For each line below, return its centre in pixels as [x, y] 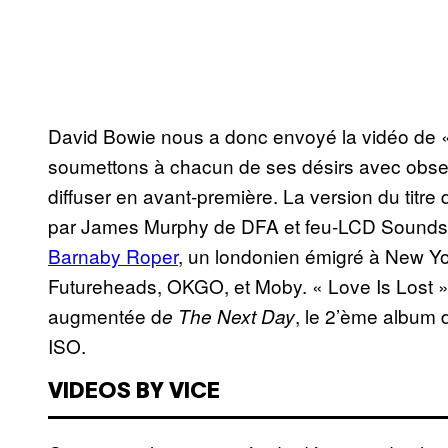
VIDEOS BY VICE [134, 392]
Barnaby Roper [113, 256]
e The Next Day [228, 316]
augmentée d [105, 316]
